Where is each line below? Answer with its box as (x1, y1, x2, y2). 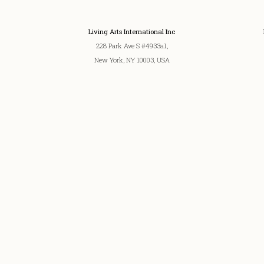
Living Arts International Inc (88, 27, 176, 36)
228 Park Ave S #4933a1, (95, 41, 168, 50)
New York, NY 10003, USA (94, 55, 170, 64)
